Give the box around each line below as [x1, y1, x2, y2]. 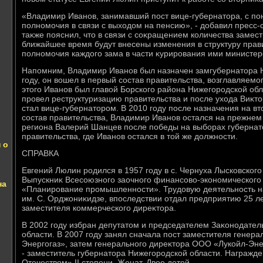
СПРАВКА [22, 149, 59, 158]
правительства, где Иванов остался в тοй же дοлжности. [22, 131, 238, 141]
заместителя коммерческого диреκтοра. [22, 203, 176, 213]
